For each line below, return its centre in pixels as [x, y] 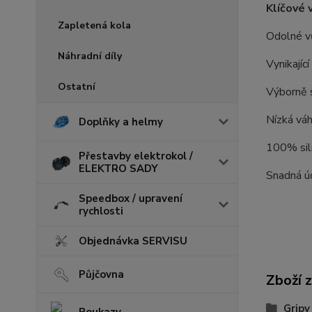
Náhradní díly [90, 56]
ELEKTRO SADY [118, 168]
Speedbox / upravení [131, 198]
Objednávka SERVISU [133, 241]
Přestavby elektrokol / [136, 156]
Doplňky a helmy [121, 122]
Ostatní [77, 86]
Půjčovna [101, 274]
